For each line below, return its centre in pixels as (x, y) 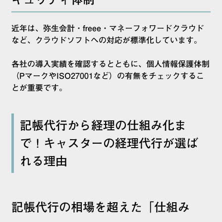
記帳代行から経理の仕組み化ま (103, 126)
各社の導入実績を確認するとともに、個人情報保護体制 (111, 64)
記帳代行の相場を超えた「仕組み (101, 207)
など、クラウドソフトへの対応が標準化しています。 (107, 40)
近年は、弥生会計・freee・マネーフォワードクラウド (108, 28)
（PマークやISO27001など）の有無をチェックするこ (108, 76)
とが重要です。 (39, 88)
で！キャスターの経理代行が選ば (109, 143)
